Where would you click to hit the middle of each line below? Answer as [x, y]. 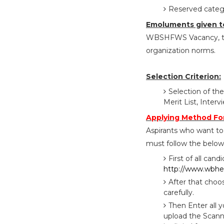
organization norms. [181, 50]
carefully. [179, 192]
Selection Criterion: [183, 76]
